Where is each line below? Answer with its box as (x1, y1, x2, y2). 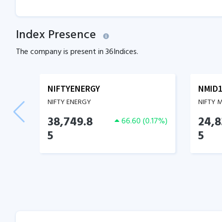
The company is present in (16, 46, 106, 58)
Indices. (113, 46, 138, 58)
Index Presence (16, 26, 96, 45)
